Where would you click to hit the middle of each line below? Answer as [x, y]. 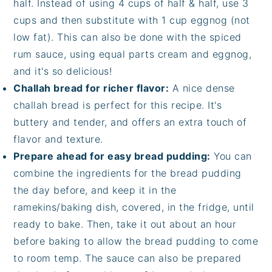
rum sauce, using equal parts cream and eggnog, [133, 54]
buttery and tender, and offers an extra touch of [130, 122]
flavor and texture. [58, 139]
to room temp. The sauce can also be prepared [127, 258]
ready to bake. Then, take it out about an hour [125, 224]
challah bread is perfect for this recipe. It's [118, 105]
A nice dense [202, 88]
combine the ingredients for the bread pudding [127, 173]
